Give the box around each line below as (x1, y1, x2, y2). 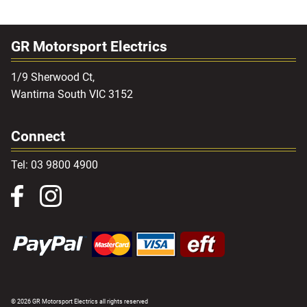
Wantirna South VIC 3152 (11, 88, 133, 101)
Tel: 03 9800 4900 (11, 158, 98, 172)
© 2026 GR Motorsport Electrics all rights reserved (11, 298, 148, 306)
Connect (11, 128, 65, 145)
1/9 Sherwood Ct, (11, 71, 95, 84)
